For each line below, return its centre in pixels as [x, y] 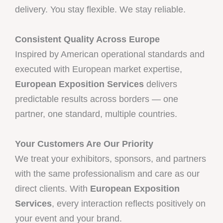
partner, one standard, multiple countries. [96, 114]
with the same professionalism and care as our [107, 173]
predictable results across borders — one [97, 99]
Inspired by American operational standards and [110, 54]
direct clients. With [53, 188]
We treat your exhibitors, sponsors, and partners [111, 159]
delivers [161, 84]
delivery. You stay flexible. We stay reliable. [100, 9]
